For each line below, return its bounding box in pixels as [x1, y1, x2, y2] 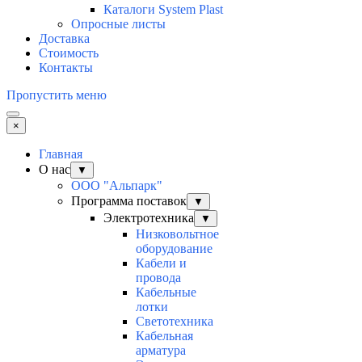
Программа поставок [71, 194, 187, 208]
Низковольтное [136, 227, 219, 242]
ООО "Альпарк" [71, 179, 162, 193]
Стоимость [39, 46, 99, 61]
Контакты [39, 61, 93, 75]
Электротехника [103, 211, 194, 225]
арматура [136, 343, 186, 358]
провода [136, 271, 181, 285]
